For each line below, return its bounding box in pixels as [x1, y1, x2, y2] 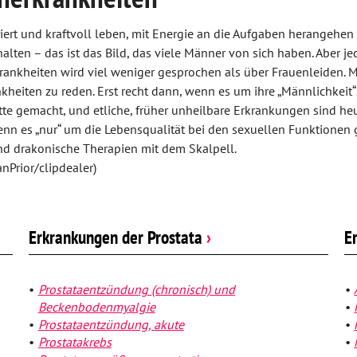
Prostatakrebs [37, 333, 112, 350]
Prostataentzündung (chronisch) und [37, 280, 235, 297]
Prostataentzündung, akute [37, 316, 184, 332]
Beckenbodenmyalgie [37, 298, 155, 315]
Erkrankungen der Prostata [28, 225, 206, 249]
